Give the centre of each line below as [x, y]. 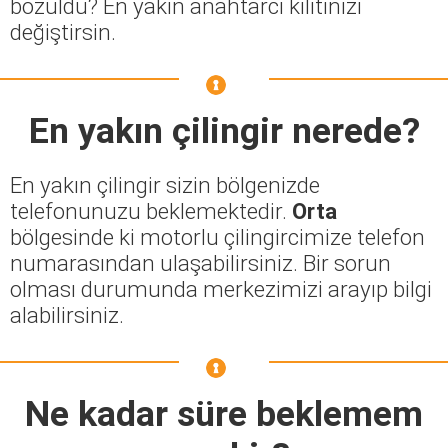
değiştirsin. [63, 32]
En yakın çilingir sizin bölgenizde [165, 185]
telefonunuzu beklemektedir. [151, 211]
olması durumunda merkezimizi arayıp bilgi [221, 289]
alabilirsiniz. [67, 315]
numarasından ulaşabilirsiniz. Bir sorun [200, 263]
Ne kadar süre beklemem [224, 414]
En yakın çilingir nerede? [224, 131]
